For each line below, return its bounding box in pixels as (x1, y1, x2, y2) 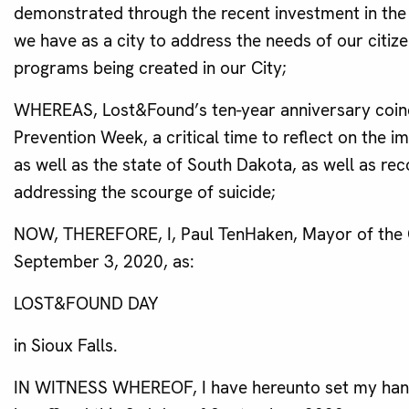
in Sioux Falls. (14, 334, 122, 358)
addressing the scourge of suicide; (14, 181, 276, 204)
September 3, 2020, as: (14, 250, 194, 274)
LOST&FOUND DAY (14, 292, 158, 316)
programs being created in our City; (14, 57, 287, 80)
